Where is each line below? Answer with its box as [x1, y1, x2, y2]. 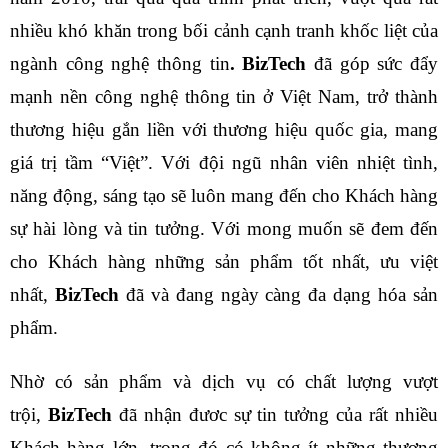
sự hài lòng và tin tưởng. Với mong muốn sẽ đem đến [10, 218, 438, 240]
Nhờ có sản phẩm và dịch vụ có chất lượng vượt [10, 370, 438, 392]
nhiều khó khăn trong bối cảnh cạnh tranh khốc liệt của [10, 20, 438, 42]
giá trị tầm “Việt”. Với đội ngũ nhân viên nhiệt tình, [10, 152, 438, 174]
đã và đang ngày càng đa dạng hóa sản [125, 284, 439, 306]
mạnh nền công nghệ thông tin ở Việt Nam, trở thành [10, 86, 438, 108]
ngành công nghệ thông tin [10, 53, 230, 75]
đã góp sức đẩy [306, 53, 439, 75]
